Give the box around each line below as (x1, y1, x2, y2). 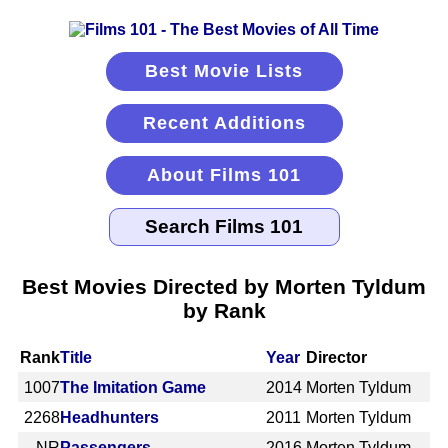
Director (306, 348, 368, 366)
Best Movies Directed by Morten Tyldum (22, 274, 426, 298)
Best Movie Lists (145, 61, 303, 81)
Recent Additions (142, 113, 306, 133)
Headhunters (60, 408, 159, 426)
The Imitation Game (60, 378, 206, 396)
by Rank (182, 298, 266, 322)
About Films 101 (147, 165, 301, 185)
